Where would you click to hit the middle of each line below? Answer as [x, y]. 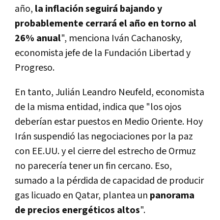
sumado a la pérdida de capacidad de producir [109, 181]
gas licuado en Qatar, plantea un [81, 196]
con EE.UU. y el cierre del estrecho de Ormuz [105, 151]
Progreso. [35, 68]
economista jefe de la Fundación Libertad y [103, 53]
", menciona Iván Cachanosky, [122, 39]
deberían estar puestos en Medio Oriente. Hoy [109, 122]
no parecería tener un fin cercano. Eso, [93, 166]
